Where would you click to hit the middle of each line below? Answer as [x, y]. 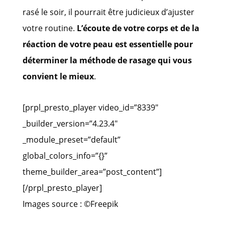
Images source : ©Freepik [70, 204]
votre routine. [49, 28]
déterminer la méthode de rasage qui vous [107, 60]
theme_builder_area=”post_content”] [92, 172]
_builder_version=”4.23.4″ [70, 123]
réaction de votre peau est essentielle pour [107, 44]
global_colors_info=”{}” [65, 155]
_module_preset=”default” [71, 139]
